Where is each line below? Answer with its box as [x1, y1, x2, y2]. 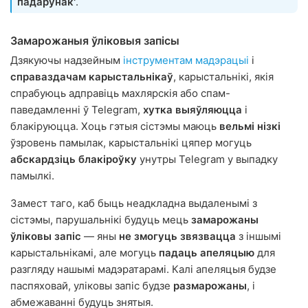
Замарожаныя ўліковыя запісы [10, 34, 179, 48]
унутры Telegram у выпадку [137, 153, 278, 166]
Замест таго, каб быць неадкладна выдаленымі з [10, 197, 257, 210]
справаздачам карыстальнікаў [10, 70, 173, 84]
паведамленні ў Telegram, [10, 103, 143, 117]
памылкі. [10, 169, 54, 183]
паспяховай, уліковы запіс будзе [10, 279, 173, 293]
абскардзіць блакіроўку [10, 153, 137, 166]
